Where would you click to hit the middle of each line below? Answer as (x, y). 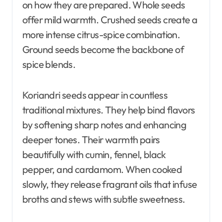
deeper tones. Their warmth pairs (91, 140)
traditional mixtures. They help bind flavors (109, 110)
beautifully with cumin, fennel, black (94, 155)
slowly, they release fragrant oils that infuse (110, 184)
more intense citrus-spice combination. (101, 35)
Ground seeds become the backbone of (103, 50)
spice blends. (49, 64)
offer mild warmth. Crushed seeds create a (110, 20)
